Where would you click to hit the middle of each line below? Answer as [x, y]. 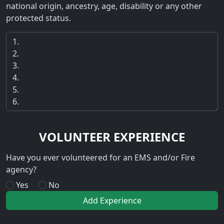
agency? [21, 169]
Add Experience [112, 200]
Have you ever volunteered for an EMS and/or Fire [100, 157]
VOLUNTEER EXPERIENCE [112, 137]
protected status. [38, 18]
